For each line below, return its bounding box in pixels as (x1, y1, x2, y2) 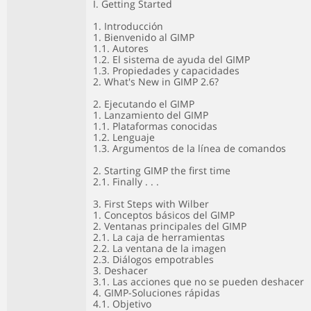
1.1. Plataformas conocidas (93, 119, 217, 133)
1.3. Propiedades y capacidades (93, 64, 239, 77)
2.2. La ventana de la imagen (93, 242, 226, 255)
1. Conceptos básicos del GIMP (93, 208, 235, 221)
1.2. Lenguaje (93, 131, 155, 144)
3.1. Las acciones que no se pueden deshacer (93, 275, 304, 288)
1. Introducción (93, 19, 163, 33)
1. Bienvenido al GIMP (93, 31, 194, 44)
